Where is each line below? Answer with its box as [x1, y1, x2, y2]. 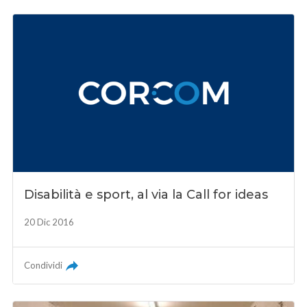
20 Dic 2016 [24, 216, 75, 228]
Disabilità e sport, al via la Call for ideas [24, 186, 269, 202]
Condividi [24, 259, 63, 271]
